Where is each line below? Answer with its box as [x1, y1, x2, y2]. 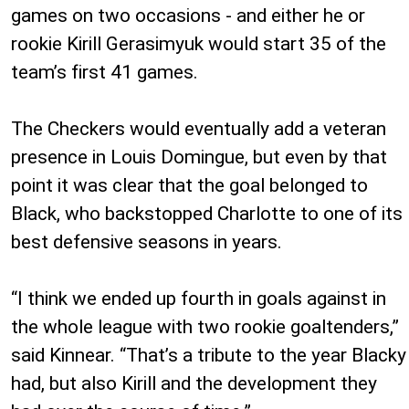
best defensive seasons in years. [11, 230, 282, 253]
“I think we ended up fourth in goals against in [11, 287, 386, 309]
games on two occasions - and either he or [11, 4, 365, 26]
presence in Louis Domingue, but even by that [11, 145, 387, 168]
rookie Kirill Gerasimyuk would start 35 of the [11, 32, 386, 55]
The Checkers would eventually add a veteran [11, 117, 386, 140]
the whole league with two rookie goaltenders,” [11, 315, 399, 338]
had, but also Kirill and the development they [11, 372, 377, 394]
